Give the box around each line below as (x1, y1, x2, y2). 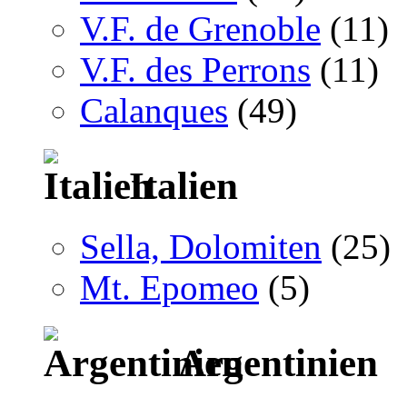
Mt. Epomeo (80, 268, 259, 308)
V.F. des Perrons (80, 50, 311, 90)
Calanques (80, 91, 228, 131)
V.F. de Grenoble (80, 9, 321, 49)
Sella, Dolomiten (80, 227, 322, 267)
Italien (119, 164, 238, 208)
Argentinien (170, 342, 378, 385)
